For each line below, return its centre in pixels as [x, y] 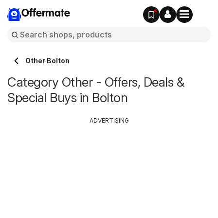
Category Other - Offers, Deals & [96, 82]
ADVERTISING [109, 120]
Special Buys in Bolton [67, 98]
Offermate [46, 14]
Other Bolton [47, 61]
